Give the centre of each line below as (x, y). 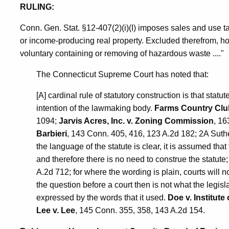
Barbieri (52, 134)
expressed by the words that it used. (102, 198)
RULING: (37, 7)
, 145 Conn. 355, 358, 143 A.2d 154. (140, 211)
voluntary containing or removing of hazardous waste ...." (122, 54)
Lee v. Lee (56, 211)
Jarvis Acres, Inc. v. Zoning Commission (136, 121)
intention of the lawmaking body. (95, 108)
